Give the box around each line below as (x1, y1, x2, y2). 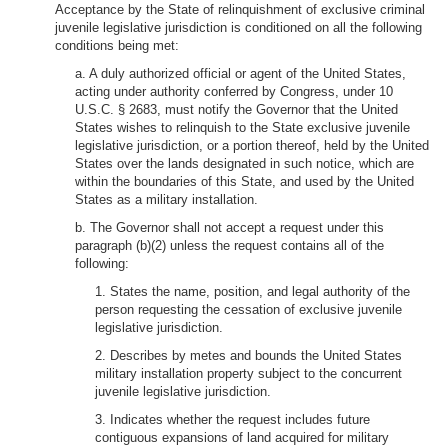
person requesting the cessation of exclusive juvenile (95, 302, 402, 317)
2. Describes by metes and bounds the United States (95, 348, 402, 363)
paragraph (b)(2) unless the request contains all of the (75, 238, 384, 253)
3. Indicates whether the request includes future (95, 412, 370, 427)
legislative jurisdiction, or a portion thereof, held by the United (75, 138, 429, 153)
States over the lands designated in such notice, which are (75, 156, 414, 171)
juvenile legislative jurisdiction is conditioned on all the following (55, 20, 422, 35)
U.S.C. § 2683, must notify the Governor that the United (75, 102, 398, 117)
